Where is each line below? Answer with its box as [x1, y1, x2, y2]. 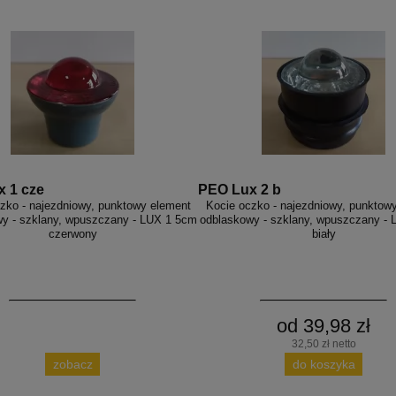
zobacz [52, 356, 93, 371]
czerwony [48, 227, 97, 241]
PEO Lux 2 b [198, 182, 281, 198]
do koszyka [292, 356, 355, 371]
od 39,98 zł [277, 315, 370, 338]
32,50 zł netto [291, 338, 356, 351]
